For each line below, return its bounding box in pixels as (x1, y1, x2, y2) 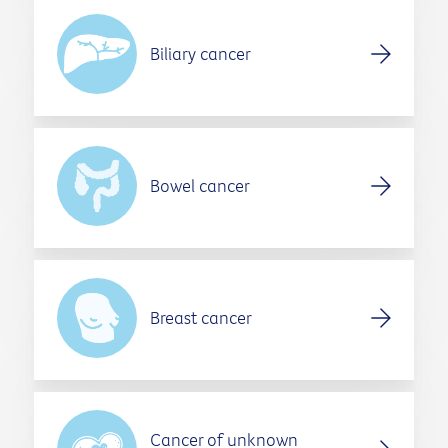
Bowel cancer (149, 174, 250, 198)
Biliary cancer (149, 42, 251, 66)
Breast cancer (149, 306, 252, 330)
